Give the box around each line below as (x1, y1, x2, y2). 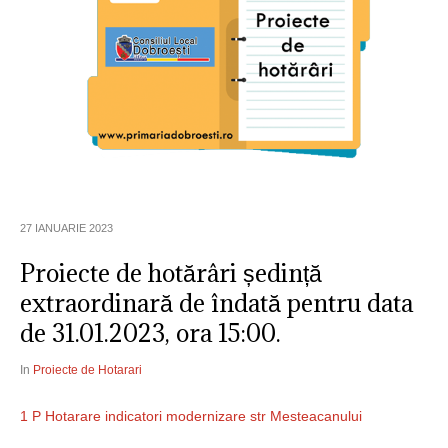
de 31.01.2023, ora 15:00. (20, 317, 281, 350)
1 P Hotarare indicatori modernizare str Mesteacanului (20, 408, 362, 425)
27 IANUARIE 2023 (20, 222, 113, 235)
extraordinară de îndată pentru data (20, 287, 413, 320)
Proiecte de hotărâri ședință (20, 257, 322, 290)
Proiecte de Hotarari (33, 363, 142, 378)
